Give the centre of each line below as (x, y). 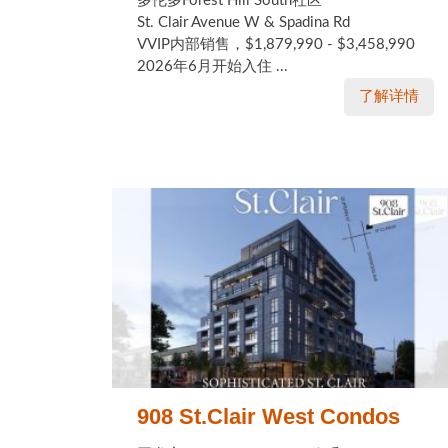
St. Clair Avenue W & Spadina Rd (243, 22)
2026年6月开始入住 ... (212, 66)
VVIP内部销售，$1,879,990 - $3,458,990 (276, 44)
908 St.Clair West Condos (268, 416)
